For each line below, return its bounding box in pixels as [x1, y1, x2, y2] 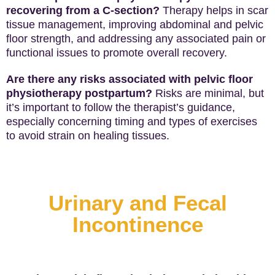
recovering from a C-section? [6, 4, 160, 17]
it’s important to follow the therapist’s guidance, [6, 101, 235, 114]
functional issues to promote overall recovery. [6, 47, 227, 59]
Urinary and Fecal [48, 191, 227, 215]
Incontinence [72, 212, 203, 236]
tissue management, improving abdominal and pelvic [6, 18, 263, 31]
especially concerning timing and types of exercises [6, 115, 257, 128]
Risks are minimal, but [152, 87, 264, 99]
